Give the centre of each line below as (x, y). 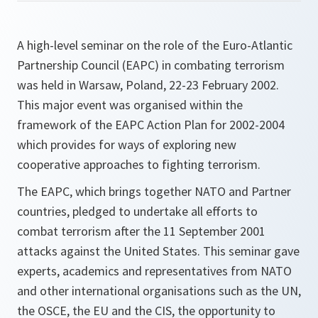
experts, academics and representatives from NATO (154, 271)
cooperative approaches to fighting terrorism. (139, 164)
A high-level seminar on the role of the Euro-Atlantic (155, 45)
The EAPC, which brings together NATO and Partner (154, 191)
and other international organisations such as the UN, (159, 291)
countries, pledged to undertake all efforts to (137, 211)
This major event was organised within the (130, 105)
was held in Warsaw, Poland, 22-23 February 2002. (148, 85)
